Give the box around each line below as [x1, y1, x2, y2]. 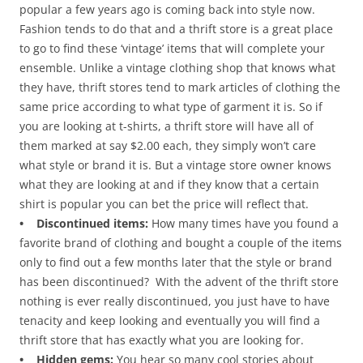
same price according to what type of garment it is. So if [19, 99, 322, 115]
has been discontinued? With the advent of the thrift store [19, 274, 339, 290]
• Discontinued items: [19, 216, 152, 232]
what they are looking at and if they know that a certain [19, 177, 319, 193]
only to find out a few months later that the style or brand [19, 254, 332, 271]
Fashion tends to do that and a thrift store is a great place [19, 21, 333, 37]
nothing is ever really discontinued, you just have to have [19, 293, 330, 310]
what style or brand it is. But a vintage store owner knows [19, 157, 331, 173]
